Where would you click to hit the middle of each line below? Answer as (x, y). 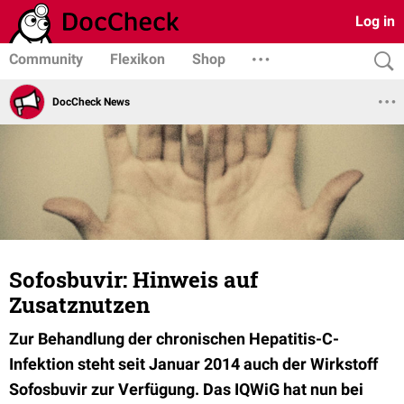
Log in (375, 21)
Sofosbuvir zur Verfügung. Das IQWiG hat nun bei (186, 389)
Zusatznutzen (79, 305)
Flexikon (138, 59)
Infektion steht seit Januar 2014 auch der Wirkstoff (193, 364)
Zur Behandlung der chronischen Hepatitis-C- (174, 339)
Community (46, 59)
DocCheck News (91, 101)
